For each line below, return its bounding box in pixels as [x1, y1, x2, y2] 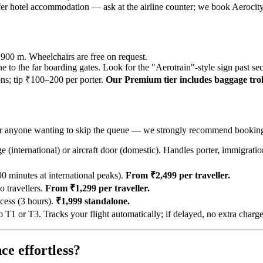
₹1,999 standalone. [56, 195, 130, 206]
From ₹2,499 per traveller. [126, 170, 230, 180]
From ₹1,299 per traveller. [45, 183, 150, 193]
